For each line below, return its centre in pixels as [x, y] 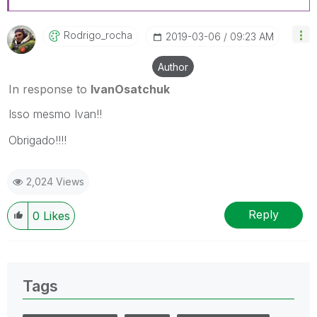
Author [173, 67]
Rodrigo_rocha [98, 35]
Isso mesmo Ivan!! [55, 114]
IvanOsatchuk [130, 89]
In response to [50, 89]
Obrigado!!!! [38, 140]
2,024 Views [55, 181]
